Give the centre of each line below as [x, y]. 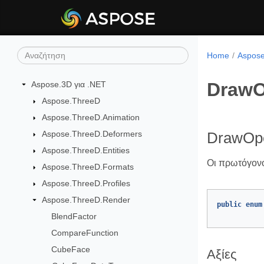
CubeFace [71, 249]
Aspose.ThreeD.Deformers [92, 134]
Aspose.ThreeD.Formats [88, 167]
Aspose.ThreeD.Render [86, 200]
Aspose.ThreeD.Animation [90, 117]
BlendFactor [74, 216]
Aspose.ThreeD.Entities [85, 150]
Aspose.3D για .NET [69, 84]
